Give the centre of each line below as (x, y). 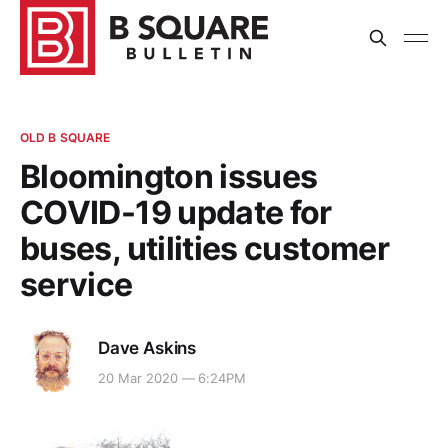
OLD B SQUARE (65, 137)
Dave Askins (147, 347)
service (76, 284)
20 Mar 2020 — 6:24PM (172, 378)
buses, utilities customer (204, 248)
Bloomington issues (169, 176)
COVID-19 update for (176, 212)
